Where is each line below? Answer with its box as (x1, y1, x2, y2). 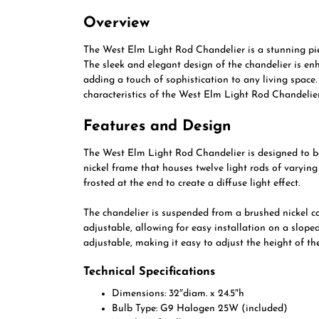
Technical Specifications (83, 266, 215, 278)
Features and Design (83, 119, 231, 134)
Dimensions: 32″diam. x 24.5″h (112, 288, 244, 299)
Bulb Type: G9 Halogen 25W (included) (112, 303, 288, 314)
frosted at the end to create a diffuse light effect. (83, 178, 300, 189)
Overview (83, 16, 150, 31)
